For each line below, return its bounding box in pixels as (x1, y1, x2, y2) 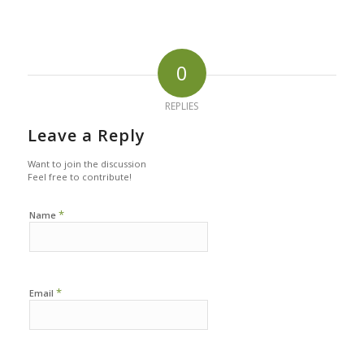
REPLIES (165, 99, 199, 114)
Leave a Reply (27, 124, 145, 147)
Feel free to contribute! (27, 171, 132, 184)
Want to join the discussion (27, 158, 146, 171)
